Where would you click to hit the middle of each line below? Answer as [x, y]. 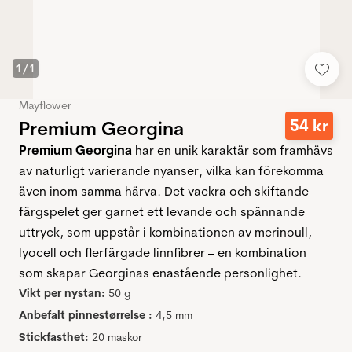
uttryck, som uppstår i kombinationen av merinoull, [165, 232]
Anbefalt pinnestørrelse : [86, 315]
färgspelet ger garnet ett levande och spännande [162, 212]
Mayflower [45, 106]
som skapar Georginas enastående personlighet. [160, 273]
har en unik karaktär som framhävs [234, 150]
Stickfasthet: [54, 337]
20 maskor [117, 337]
